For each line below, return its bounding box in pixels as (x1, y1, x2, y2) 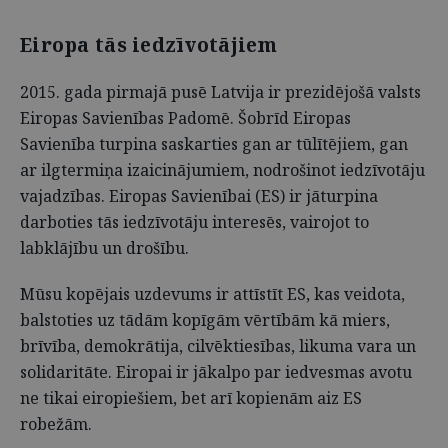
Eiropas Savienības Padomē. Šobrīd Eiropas (20, 107, 351, 129)
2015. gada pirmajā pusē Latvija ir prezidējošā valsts (20, 81, 421, 103)
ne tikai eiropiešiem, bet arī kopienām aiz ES (20, 387, 362, 409)
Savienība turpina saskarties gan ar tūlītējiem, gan (20, 133, 408, 155)
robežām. (20, 413, 92, 435)
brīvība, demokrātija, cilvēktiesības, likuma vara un (20, 335, 416, 357)
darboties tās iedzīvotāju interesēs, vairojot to (20, 211, 369, 233)
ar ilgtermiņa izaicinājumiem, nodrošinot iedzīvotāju (20, 159, 425, 181)
